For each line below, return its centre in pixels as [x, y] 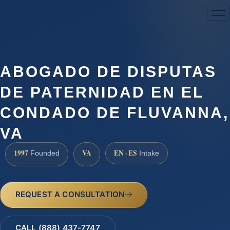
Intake [148, 154]
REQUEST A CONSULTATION [70, 194]
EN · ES [126, 153]
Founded [44, 154]
